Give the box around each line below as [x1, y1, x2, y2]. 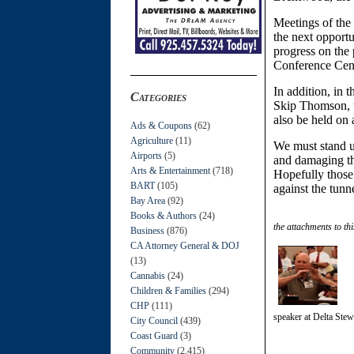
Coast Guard [130, 330, 178, 341]
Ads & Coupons [130, 119, 192, 131]
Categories [130, 89, 186, 104]
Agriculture [130, 134, 173, 146]
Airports [130, 149, 162, 161]
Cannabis [130, 269, 165, 281]
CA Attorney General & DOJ [130, 239, 239, 251]
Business [130, 224, 164, 236]
